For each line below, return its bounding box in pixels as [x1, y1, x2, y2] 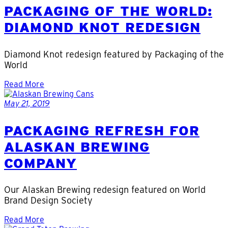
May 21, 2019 [4, 99, 50, 109]
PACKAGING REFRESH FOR [4, 122, 199, 138]
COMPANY [4, 154, 77, 171]
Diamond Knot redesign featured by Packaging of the [4, 49, 224, 60]
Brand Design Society [4, 195, 93, 206]
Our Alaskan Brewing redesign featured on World [4, 184, 206, 195]
